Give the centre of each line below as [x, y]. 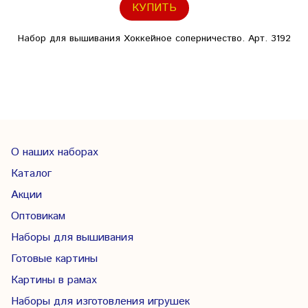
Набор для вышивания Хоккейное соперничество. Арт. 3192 [154, 38]
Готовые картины [54, 259]
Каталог [31, 174]
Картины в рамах [54, 280]
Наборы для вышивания [72, 238]
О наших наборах [55, 152]
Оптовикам [38, 216]
